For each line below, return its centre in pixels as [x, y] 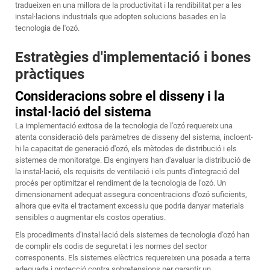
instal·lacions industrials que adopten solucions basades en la [121, 17]
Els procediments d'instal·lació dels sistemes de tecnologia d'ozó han [132, 235]
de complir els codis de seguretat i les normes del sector [111, 246]
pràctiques [50, 74]
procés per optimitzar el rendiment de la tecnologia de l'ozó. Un [121, 183]
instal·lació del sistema [83, 112]
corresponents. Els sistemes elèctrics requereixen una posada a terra [133, 258]
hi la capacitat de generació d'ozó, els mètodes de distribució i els [126, 149]
